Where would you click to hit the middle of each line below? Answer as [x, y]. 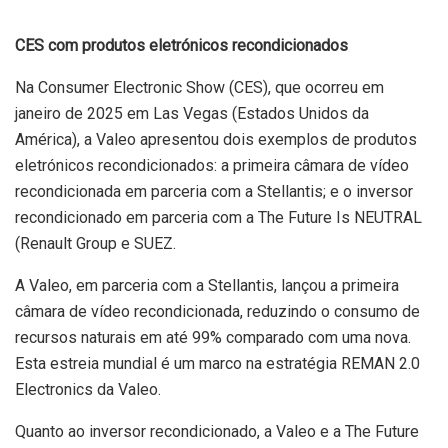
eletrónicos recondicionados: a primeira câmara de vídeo [212, 165]
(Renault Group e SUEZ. [95, 243]
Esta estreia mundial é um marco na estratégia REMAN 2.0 [217, 363]
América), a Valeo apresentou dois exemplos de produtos [216, 139]
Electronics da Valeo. [90, 389]
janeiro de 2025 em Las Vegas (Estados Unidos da [192, 113]
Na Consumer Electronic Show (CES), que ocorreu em [199, 87]
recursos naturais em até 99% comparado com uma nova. [213, 337]
